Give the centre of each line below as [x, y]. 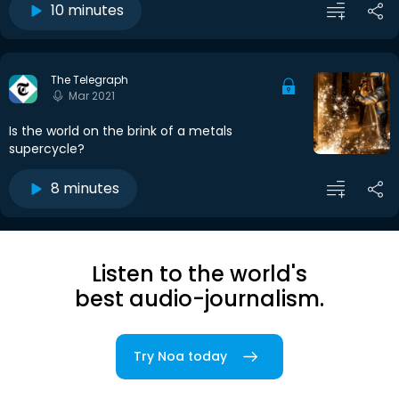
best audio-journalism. [199, 299]
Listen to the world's [199, 274]
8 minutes [85, 189]
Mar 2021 [92, 96]
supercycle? [47, 149]
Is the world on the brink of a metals [121, 131]
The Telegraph [90, 80]
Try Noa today [180, 357]
